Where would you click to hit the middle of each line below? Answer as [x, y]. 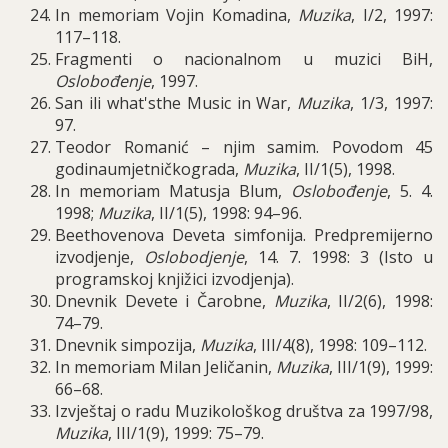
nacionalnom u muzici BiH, [309, 59]
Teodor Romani [118, 147]
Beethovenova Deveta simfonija [179, 235]
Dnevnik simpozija [123, 345]
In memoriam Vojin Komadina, [176, 15]
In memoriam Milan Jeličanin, [165, 367]
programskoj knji [119, 279]
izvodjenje [92, 257]
